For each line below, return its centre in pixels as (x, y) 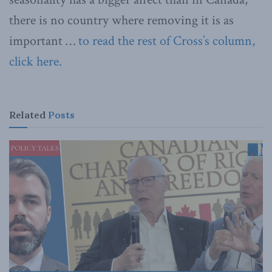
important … (42, 41)
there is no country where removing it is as (121, 20)
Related (27, 114)
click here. (36, 61)
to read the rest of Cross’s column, (165, 41)
